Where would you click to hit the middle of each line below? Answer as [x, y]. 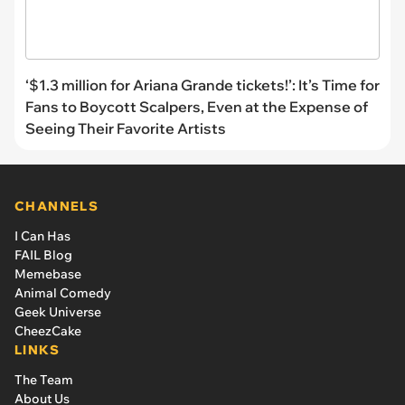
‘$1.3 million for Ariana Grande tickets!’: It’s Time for [202, 85]
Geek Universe [58, 311]
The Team [44, 379]
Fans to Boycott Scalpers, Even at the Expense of [197, 106]
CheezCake [48, 330]
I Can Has [42, 235]
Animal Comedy [63, 292]
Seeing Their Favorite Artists [126, 128]
